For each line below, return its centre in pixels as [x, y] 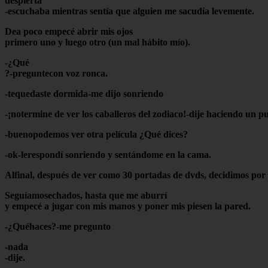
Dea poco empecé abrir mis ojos [69, 31]
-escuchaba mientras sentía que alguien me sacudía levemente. [130, 11]
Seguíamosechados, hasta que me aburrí [86, 195]
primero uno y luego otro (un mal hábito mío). [98, 42]
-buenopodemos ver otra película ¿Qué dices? [96, 134]
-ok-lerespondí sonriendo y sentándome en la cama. [108, 154]
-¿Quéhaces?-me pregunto [58, 226]
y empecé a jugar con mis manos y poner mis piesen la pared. [128, 206]
